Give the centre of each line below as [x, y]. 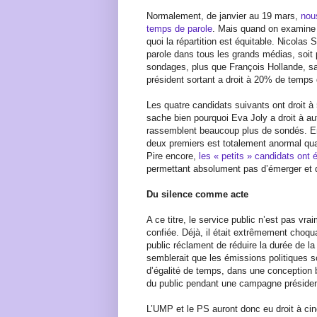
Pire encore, [173, 156]
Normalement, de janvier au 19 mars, [224, 16]
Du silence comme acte [197, 194]
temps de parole [179, 28]
